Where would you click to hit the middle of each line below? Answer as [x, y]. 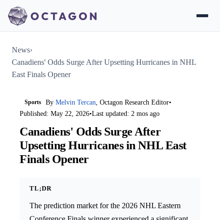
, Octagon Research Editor [133, 103]
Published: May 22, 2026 [55, 114]
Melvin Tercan [76, 103]
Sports [33, 102]
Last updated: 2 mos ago [126, 114]
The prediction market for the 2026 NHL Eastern [105, 205]
